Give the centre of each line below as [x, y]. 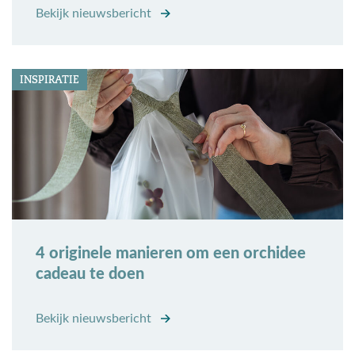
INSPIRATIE [50, 80]
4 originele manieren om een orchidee [171, 254]
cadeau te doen [90, 275]
